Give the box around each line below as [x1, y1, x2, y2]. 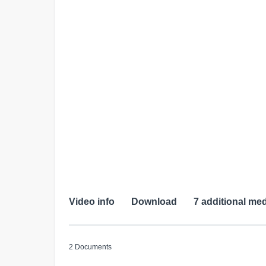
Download [131, 197, 177, 207]
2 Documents [69, 243, 112, 252]
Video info [69, 197, 115, 207]
